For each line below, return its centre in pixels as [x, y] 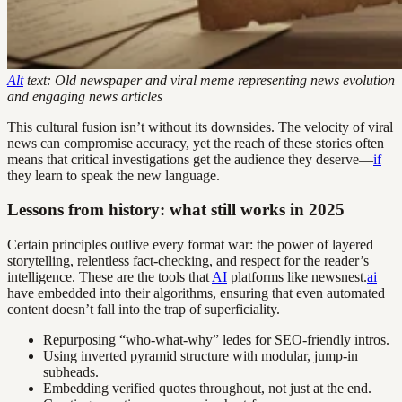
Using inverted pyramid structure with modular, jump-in [201, 356]
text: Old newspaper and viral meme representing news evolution [209, 80]
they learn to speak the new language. [114, 175]
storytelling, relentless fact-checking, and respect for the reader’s [188, 261]
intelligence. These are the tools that [109, 277]
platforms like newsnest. [297, 277]
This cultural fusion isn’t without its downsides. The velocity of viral [200, 127]
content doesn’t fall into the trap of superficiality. [144, 310]
